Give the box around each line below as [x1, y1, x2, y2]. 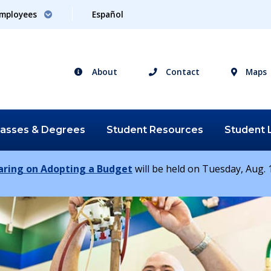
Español [92, 8, 123, 21]
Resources [149, 123, 204, 135]
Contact [163, 66, 200, 78]
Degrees [41, 123, 86, 135]
